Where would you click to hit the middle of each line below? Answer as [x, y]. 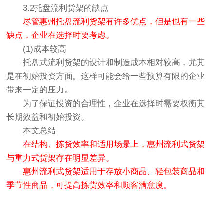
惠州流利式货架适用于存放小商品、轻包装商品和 [106, 171]
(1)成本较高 [36, 49]
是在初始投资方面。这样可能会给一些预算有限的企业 [106, 76]
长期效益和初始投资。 [48, 117]
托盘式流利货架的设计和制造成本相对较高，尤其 [106, 62]
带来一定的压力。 [40, 90]
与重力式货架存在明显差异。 [60, 158]
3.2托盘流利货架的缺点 [58, 8]
